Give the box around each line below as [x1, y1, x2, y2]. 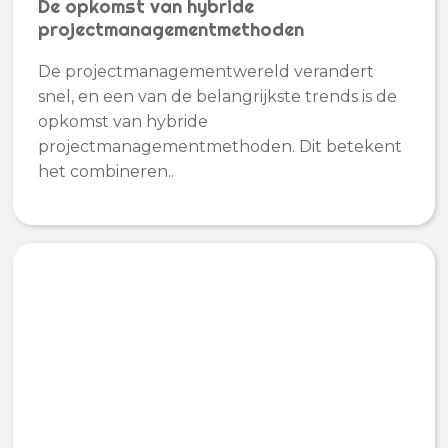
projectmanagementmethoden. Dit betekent [38, 137, 403, 157]
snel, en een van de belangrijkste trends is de [38, 87, 398, 107]
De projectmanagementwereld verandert [38, 62, 375, 82]
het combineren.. [38, 162, 175, 182]
